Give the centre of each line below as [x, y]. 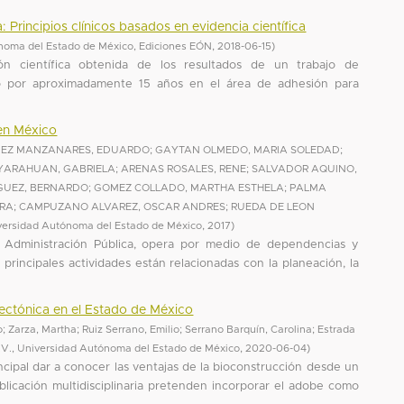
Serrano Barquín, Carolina [249, 329]
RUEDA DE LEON [273, 207]
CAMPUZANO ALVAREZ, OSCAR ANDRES [123, 207]
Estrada [337, 329]
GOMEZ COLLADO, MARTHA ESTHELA [189, 188]
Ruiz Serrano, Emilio [131, 329]
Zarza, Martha [43, 329]
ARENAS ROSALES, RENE [184, 169]
